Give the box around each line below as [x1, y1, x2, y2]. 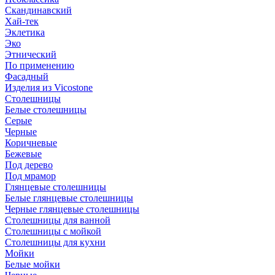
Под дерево [5, 160, 53, 170]
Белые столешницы [5, 104, 87, 115]
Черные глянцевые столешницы [5, 204, 139, 214]
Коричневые [5, 137, 57, 148]
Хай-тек [5, 16, 39, 26]
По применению [5, 60, 74, 71]
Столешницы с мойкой [5, 226, 101, 236]
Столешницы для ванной [5, 215, 110, 225]
